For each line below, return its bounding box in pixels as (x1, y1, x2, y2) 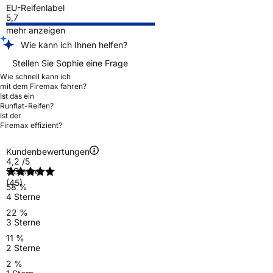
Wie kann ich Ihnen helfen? (21, 39, 127, 50)
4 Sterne (6, 191, 40, 202)
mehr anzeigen (6, 24, 65, 35)
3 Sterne (6, 216, 40, 227)
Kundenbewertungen (6, 146, 90, 157)
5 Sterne (6, 165, 40, 176)
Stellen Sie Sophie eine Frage (12, 57, 128, 68)
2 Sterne (6, 242, 40, 253)
